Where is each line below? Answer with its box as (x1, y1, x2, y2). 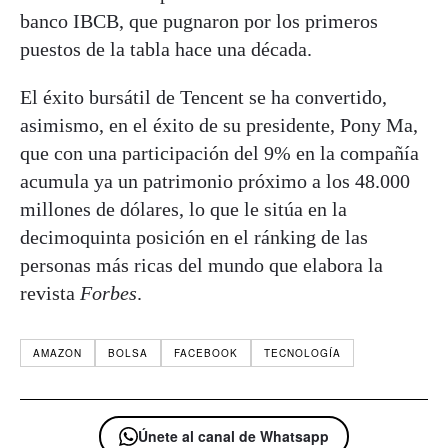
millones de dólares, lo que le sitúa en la (20, 197, 347, 220)
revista (20, 281, 80, 304)
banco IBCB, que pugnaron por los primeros (20, 9, 378, 32)
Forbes (80, 281, 137, 304)
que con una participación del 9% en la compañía (20, 141, 419, 164)
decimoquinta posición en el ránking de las (20, 225, 368, 248)
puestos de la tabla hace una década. (20, 37, 312, 60)
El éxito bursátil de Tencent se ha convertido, (20, 85, 387, 108)
